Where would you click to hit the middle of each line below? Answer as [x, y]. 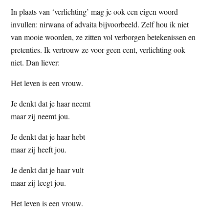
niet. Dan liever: [35, 62]
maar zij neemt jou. [41, 116]
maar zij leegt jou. [39, 182]
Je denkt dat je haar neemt [51, 103]
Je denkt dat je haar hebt [48, 136]
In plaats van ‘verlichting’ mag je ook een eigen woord [95, 11]
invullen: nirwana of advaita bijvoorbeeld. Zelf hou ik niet [100, 24]
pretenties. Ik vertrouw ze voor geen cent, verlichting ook [98, 49]
